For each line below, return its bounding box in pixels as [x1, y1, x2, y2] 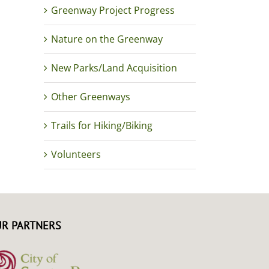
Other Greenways [51, 90, 130, 104]
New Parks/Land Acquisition [51, 61, 177, 75]
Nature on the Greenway [51, 32, 163, 46]
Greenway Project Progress [51, 4, 175, 17]
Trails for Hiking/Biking [51, 119, 153, 133]
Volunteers [51, 148, 101, 162]
